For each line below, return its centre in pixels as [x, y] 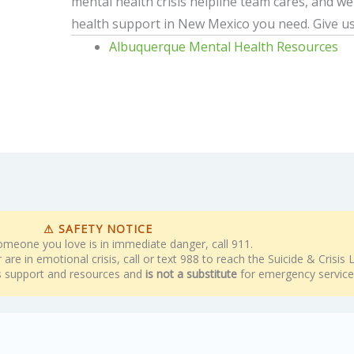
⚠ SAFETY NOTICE [98, 228]
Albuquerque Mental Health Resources [224, 47]
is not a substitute [191, 273]
